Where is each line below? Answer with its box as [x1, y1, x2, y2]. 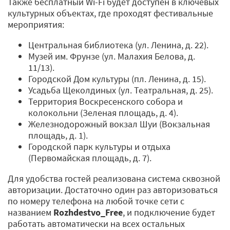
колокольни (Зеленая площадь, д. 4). [28, 107, 178, 119]
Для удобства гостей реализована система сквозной [8, 172, 220, 185]
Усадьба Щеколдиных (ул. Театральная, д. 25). [28, 84, 213, 97]
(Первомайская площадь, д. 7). [28, 152, 151, 164]
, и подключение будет [123, 206, 215, 219]
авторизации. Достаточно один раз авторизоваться [8, 184, 218, 196]
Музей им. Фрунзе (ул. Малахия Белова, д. [28, 50, 195, 63]
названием [8, 206, 53, 219]
